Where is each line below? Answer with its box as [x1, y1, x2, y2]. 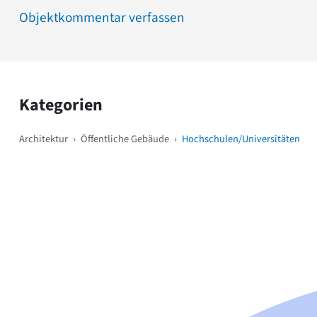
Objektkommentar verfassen [19, 7, 185, 28]
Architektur [19, 131, 68, 146]
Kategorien [19, 92, 103, 117]
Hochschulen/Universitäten [182, 131, 300, 146]
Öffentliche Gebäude [81, 131, 169, 146]
